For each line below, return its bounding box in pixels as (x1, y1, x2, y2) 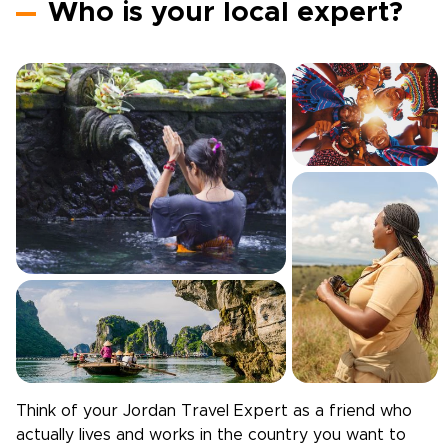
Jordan (123, 403, 176, 419)
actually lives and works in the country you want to (16, 427, 406, 443)
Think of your (16, 403, 123, 419)
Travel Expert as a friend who (176, 403, 412, 419)
